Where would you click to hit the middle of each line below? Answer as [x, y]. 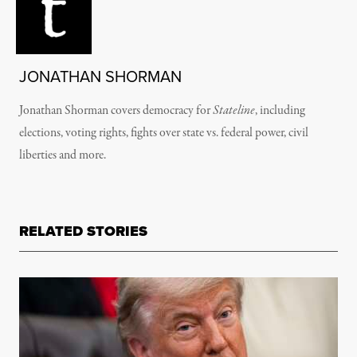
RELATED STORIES [83, 231]
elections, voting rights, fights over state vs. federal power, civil [164, 133]
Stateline [234, 111]
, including [280, 111]
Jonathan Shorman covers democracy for [116, 111]
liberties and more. [63, 156]
